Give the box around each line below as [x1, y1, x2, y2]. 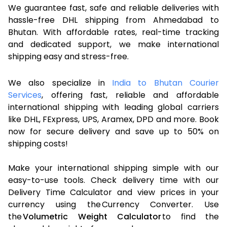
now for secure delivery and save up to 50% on [8, 125, 219, 137]
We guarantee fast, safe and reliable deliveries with [8, 2, 219, 14]
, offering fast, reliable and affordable [42, 89, 219, 101]
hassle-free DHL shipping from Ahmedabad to [8, 14, 219, 26]
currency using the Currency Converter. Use [8, 198, 219, 210]
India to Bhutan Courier [112, 77, 219, 89]
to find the [161, 210, 219, 222]
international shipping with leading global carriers [8, 101, 219, 113]
